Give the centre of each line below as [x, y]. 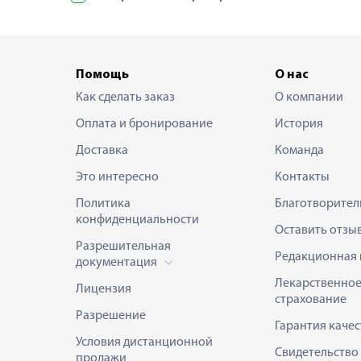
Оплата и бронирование [144, 124]
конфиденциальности [137, 220]
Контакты [302, 177]
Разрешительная [123, 247]
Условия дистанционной [144, 342]
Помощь [102, 75]
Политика [103, 204]
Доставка [102, 151]
